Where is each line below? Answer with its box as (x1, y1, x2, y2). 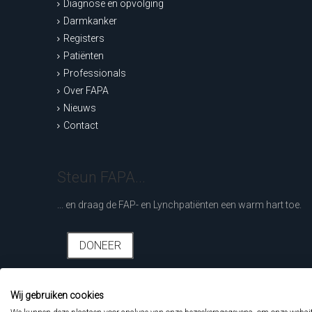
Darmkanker (63, 15, 118, 26)
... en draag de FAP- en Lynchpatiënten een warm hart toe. (57, 199, 302, 210)
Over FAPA (63, 85, 109, 96)
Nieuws (63, 102, 97, 114)
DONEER (79, 239, 122, 252)
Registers (63, 33, 105, 44)
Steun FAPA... (57, 169, 146, 186)
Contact (63, 120, 99, 131)
